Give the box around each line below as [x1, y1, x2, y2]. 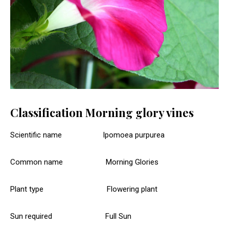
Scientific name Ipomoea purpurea [10, 130, 165, 140]
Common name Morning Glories [10, 157, 158, 167]
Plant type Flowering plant [10, 185, 157, 194]
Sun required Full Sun [10, 212, 131, 221]
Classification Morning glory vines [10, 105, 194, 121]
